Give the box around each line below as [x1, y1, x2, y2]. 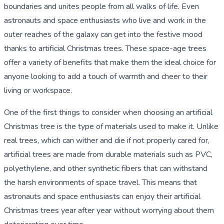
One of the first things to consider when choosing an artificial [4, 106, 212, 118]
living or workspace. [4, 84, 72, 96]
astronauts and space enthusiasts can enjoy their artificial [4, 190, 200, 202]
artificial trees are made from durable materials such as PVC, [4, 148, 212, 160]
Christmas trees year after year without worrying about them [4, 204, 214, 216]
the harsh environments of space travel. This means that [4, 176, 197, 188]
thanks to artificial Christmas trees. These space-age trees [4, 42, 206, 54]
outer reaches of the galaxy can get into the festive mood [4, 28, 202, 40]
